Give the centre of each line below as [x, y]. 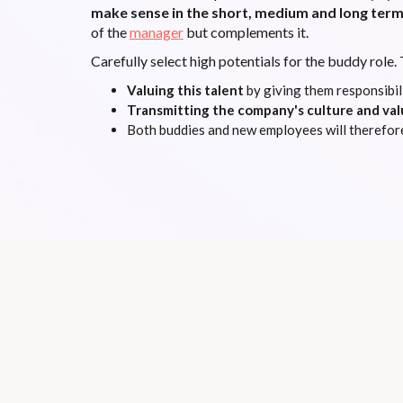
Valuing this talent [185, 90]
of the [110, 31]
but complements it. [246, 31]
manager [156, 31]
